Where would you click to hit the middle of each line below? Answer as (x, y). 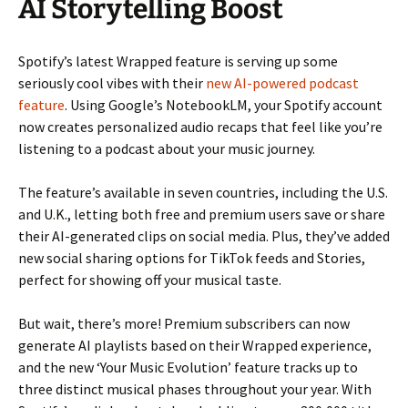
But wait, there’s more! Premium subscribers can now (184, 323)
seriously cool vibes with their (112, 82)
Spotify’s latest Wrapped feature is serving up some (178, 61)
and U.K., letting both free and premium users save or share (202, 214)
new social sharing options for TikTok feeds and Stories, (192, 257)
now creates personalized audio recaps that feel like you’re (200, 126)
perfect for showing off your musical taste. (150, 279)
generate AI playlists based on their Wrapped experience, (195, 345)
